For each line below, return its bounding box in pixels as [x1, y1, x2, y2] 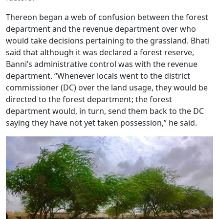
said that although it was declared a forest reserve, [6, 47, 194, 58]
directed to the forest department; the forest [6, 94, 172, 105]
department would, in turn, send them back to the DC [6, 106, 204, 116]
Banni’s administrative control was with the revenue [6, 59, 197, 69]
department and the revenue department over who [6, 23, 196, 34]
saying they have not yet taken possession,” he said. [6, 117, 197, 128]
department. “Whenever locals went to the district [6, 70, 190, 81]
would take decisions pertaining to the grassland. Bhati [6, 35, 210, 46]
